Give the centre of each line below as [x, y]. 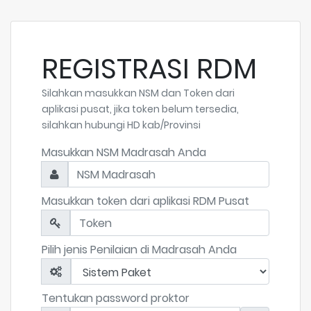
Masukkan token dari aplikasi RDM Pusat [145, 201]
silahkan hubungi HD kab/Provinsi [121, 125]
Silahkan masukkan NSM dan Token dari [138, 93]
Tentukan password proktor [116, 298]
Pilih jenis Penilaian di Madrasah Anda [139, 250]
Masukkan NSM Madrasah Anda [124, 152]
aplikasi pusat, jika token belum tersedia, [140, 109]
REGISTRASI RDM [149, 69]
